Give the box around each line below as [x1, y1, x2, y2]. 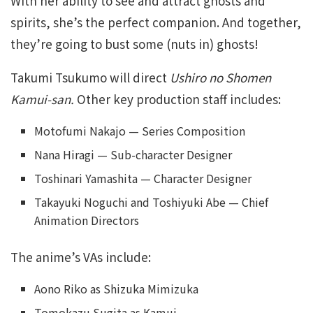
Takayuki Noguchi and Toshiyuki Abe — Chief [34, 194, 269, 211]
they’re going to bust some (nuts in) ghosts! [10, 35, 259, 53]
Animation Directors [34, 212, 140, 229]
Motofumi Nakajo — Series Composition [34, 122, 246, 140]
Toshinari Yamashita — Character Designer [34, 170, 252, 187]
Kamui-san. [10, 90, 77, 108]
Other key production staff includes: [77, 90, 281, 108]
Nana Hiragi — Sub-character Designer [34, 146, 233, 163]
